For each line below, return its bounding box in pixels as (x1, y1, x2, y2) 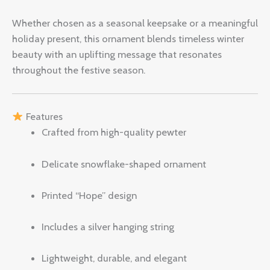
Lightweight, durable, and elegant (42, 252, 187, 265)
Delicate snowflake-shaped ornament (42, 157, 207, 170)
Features (23, 110, 63, 123)
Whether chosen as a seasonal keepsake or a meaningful (12, 16, 258, 29)
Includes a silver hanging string (42, 221, 175, 233)
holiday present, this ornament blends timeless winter (12, 32, 244, 45)
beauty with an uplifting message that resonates (12, 48, 222, 60)
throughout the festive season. (12, 63, 145, 76)
